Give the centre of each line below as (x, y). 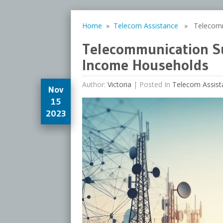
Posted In (156, 84)
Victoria (119, 84)
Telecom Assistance (146, 26)
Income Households (145, 65)
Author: (95, 84)
